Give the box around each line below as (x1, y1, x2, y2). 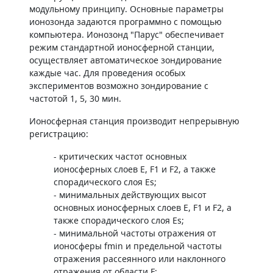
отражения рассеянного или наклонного (54, 253, 225, 264)
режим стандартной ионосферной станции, (29, 41, 214, 53)
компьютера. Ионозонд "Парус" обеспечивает (29, 29, 224, 40)
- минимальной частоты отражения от (54, 227, 216, 239)
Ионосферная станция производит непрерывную (29, 115, 239, 127)
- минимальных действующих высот (54, 189, 207, 200)
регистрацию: (29, 128, 88, 140)
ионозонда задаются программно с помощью (29, 16, 222, 27)
